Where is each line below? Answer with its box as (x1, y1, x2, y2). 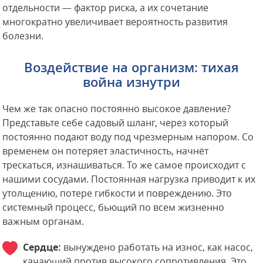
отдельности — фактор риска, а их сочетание (2, 1, 209, 15)
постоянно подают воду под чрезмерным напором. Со (2, 130, 254, 144)
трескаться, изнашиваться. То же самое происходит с (2, 159, 247, 172)
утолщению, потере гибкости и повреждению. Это (2, 187, 232, 200)
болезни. (2, 29, 44, 43)
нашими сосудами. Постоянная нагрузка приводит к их (2, 173, 256, 186)
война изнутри (83, 73, 180, 92)
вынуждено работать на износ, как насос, (61, 241, 254, 254)
